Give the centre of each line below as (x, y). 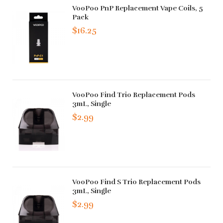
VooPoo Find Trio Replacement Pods (134, 95)
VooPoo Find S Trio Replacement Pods (137, 182)
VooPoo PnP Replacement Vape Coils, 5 (138, 8)
